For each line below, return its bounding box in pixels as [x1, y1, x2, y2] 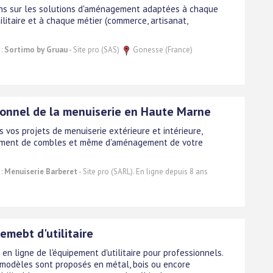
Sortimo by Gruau [4, 44, 68, 55]
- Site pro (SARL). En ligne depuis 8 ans [77, 166, 208, 177]
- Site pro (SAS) [68, 44, 121, 55]
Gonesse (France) [131, 44, 193, 55]
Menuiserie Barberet [4, 166, 77, 177]
